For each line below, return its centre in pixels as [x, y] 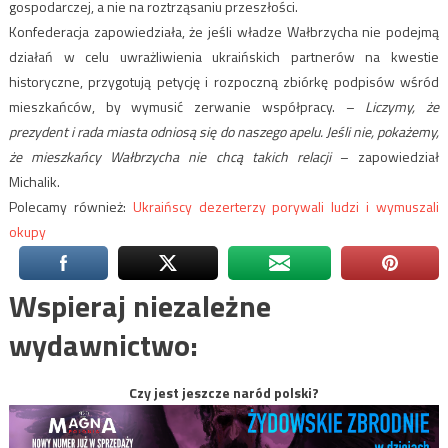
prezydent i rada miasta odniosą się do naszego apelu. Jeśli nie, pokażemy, [224, 132]
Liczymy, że [397, 107]
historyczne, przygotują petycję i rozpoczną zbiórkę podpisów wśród [224, 82]
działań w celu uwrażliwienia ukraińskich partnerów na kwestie [224, 57]
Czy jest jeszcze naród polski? [224, 393]
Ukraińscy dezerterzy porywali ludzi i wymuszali [286, 207]
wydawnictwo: [103, 345]
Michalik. [34, 182]
